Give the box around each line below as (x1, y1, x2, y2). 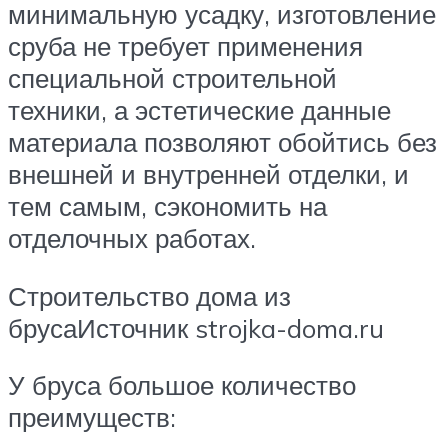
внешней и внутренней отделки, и (8, 158, 409, 191)
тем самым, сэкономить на (8, 190, 327, 223)
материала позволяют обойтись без (8, 126, 437, 159)
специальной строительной (8, 62, 337, 95)
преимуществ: (8, 401, 176, 434)
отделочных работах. (8, 222, 256, 255)
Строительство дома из (8, 279, 291, 312)
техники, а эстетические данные (8, 94, 391, 127)
